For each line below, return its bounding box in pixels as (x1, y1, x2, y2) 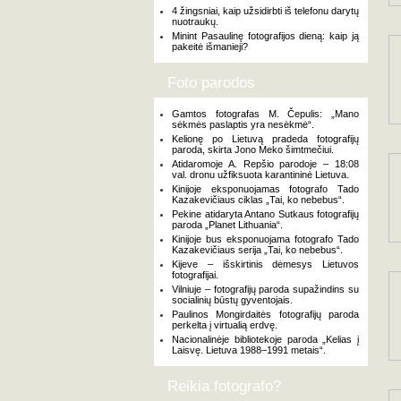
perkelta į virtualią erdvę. (172, 320, 277, 330)
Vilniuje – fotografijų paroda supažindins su (172, 284, 359, 294)
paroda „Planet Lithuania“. (172, 219, 283, 230)
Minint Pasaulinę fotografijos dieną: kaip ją (172, 30, 359, 41)
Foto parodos (167, 74, 255, 91)
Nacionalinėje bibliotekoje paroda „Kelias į (172, 334, 359, 345)
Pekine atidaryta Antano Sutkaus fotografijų (172, 209, 359, 219)
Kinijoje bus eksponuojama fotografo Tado (172, 234, 359, 244)
